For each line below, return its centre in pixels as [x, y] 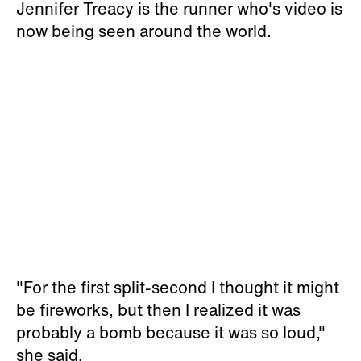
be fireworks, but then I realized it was [158, 310]
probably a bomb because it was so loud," [171, 332]
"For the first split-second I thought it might [178, 287]
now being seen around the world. [144, 31]
